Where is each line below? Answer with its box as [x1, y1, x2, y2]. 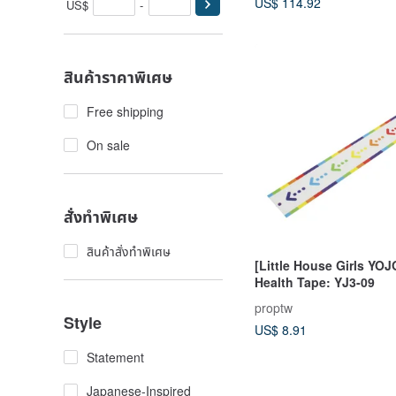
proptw [255, 299, 293, 317]
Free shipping [87, 103, 164, 120]
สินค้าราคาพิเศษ [64, 65, 172, 88]
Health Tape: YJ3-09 [255, 273, 375, 292]
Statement [87, 348, 144, 366]
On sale [87, 136, 130, 154]
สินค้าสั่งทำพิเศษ [87, 242, 171, 260]
